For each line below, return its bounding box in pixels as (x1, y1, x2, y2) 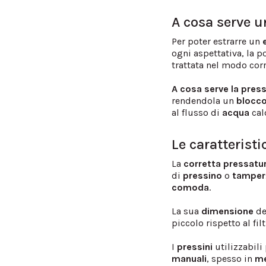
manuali (172, 252, 207, 264)
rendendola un (172, 94, 237, 106)
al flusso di (172, 106, 223, 118)
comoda (172, 181, 210, 193)
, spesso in (207, 252, 255, 264)
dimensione (201, 205, 254, 217)
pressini (177, 240, 213, 252)
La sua (172, 205, 202, 217)
